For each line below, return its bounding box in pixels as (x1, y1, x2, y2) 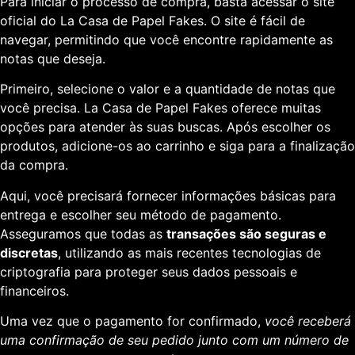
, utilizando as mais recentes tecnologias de (58, 244, 321, 261)
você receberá (265, 313, 351, 329)
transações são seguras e (166, 225, 326, 242)
